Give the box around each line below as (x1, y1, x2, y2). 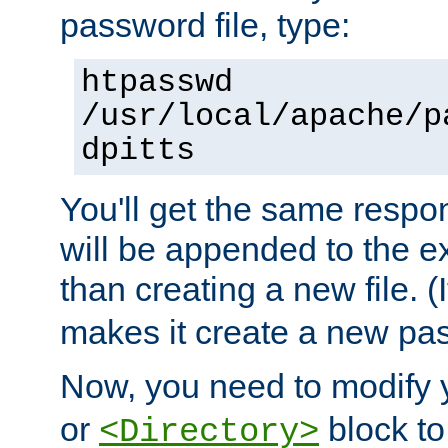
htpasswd (81, 65, 233, 102)
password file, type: (60, 6, 350, 45)
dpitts (81, 133, 195, 170)
